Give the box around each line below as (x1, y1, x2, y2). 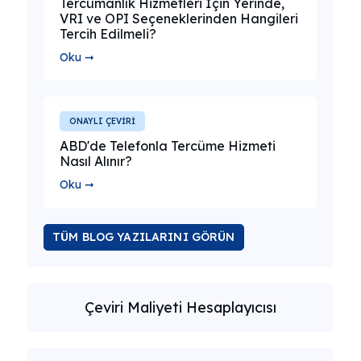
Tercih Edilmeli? (60, 26, 156, 42)
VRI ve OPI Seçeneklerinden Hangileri (60, 10, 298, 27)
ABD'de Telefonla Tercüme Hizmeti (60, 138, 276, 154)
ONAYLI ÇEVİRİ (69, 116, 135, 127)
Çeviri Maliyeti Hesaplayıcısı (84, 298, 276, 317)
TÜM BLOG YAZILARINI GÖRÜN (52, 230, 235, 244)
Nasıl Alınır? (60, 153, 132, 169)
